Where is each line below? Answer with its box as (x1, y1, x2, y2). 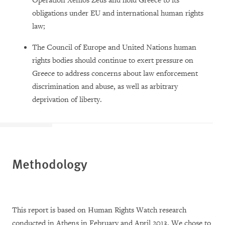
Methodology (12, 154, 87, 173)
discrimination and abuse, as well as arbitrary (32, 82, 178, 92)
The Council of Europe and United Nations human (32, 43, 196, 53)
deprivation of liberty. (32, 95, 102, 105)
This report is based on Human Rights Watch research (12, 205, 186, 215)
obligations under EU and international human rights (32, 9, 203, 19)
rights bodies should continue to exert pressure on (32, 56, 193, 66)
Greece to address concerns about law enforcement (32, 69, 198, 79)
